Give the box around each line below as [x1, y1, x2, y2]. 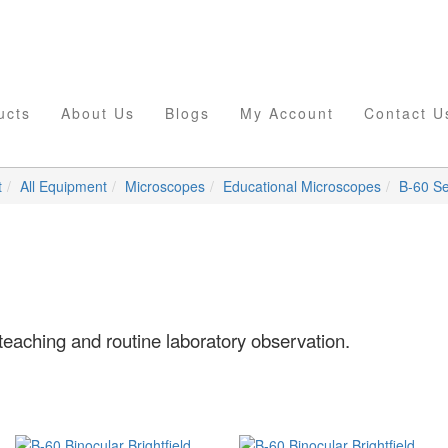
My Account [240, 103, 334, 123]
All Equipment [20, 176, 107, 196]
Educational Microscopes [223, 176, 381, 196]
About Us [61, 103, 135, 123]
